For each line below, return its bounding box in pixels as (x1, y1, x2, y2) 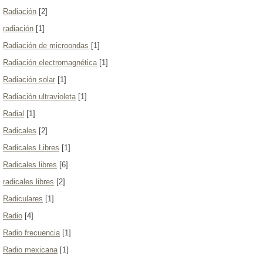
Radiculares (3, 194, 43, 203)
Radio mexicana (3, 245, 58, 254)
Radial (3, 109, 24, 118)
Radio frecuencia (3, 228, 60, 237)
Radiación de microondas (3, 41, 89, 50)
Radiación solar (3, 75, 55, 84)
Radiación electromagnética (3, 58, 97, 67)
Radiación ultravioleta (3, 92, 76, 101)
